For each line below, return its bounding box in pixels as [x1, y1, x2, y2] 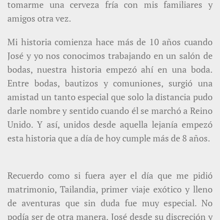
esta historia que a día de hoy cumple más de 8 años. [7, 132, 210, 144]
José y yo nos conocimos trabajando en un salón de [7, 49, 213, 61]
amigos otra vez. [7, 12, 71, 24]
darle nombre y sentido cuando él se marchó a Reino [7, 104, 213, 116]
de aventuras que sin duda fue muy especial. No [7, 196, 213, 209]
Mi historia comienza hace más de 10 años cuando [7, 35, 213, 48]
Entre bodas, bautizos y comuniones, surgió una [7, 77, 213, 89]
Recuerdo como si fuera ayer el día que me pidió [7, 169, 213, 181]
